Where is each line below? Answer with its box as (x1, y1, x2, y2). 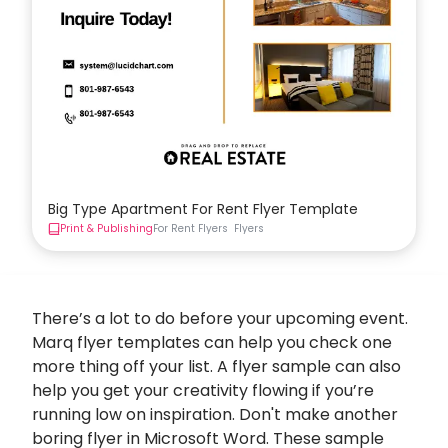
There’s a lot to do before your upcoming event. (32, 307, 408, 331)
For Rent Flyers (153, 221, 228, 237)
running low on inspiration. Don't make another (32, 403, 398, 427)
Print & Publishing (60, 221, 153, 237)
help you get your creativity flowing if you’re (32, 379, 374, 403)
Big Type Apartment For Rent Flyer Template (48, 199, 358, 220)
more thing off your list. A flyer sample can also (32, 355, 401, 379)
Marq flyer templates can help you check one (32, 331, 392, 355)
